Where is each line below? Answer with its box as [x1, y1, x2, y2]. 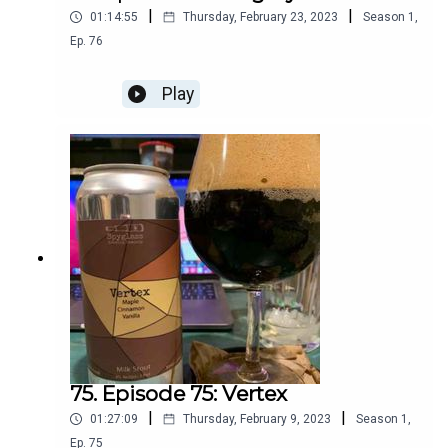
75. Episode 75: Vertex [70, 381, 287, 407]
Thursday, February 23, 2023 [183, 10, 338, 25]
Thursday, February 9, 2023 [183, 412, 331, 427]
